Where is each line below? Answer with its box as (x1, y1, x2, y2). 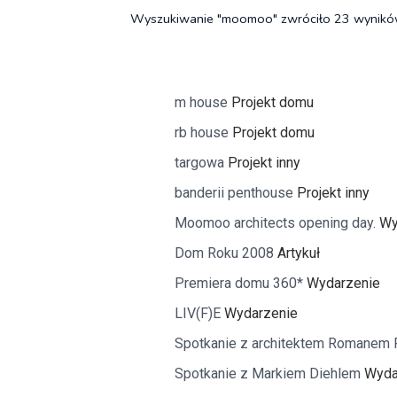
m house (175, 94, 228, 111)
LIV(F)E (175, 305, 221, 322)
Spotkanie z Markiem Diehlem (175, 365, 361, 382)
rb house (175, 124, 229, 141)
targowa (175, 154, 224, 171)
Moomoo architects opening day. (175, 214, 376, 231)
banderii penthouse (175, 184, 293, 201)
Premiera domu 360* (175, 275, 303, 292)
